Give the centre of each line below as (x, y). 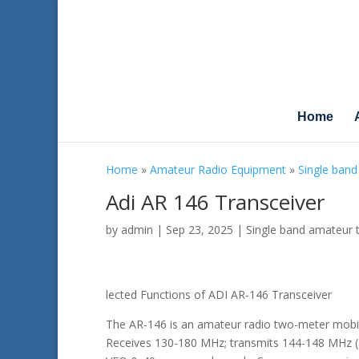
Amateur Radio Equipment (218, 169)
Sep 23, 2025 (200, 230)
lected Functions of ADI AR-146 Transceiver (219, 295)
